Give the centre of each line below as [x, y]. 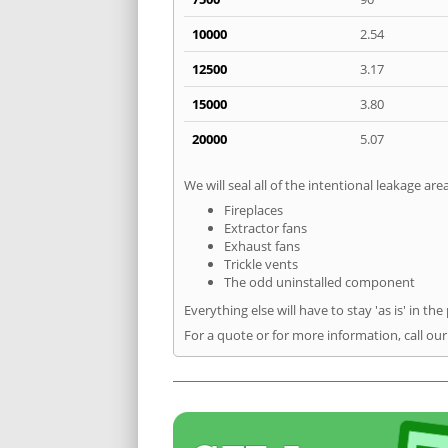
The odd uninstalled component [319, 282]
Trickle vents [261, 264]
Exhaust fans [262, 246]
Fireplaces [253, 210]
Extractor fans [265, 228]
